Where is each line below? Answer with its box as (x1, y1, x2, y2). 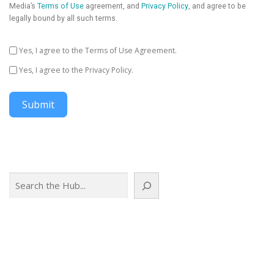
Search (9, 172, 35, 183)
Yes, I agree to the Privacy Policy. (19, 65, 133, 76)
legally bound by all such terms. (9, 14, 117, 23)
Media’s (9, 2, 37, 11)
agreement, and (84, 2, 141, 11)
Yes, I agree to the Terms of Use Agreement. (19, 45, 177, 56)
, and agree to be (188, 2, 246, 11)
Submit (22, 98, 54, 112)
